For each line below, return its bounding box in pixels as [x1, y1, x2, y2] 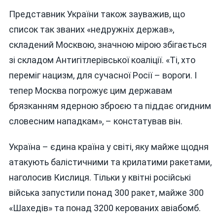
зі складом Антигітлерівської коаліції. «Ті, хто [8, 55, 195, 66]
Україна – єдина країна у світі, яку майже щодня [8, 141, 209, 152]
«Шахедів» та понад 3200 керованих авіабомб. [8, 202, 201, 213]
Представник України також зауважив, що [8, 9, 185, 20]
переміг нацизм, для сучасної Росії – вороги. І [8, 70, 197, 81]
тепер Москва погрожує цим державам [8, 85, 172, 96]
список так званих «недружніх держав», [8, 24, 174, 35]
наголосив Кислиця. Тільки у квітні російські [8, 172, 191, 183]
